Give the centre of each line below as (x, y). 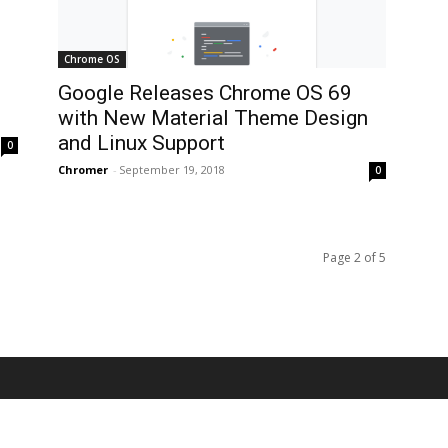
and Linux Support (141, 143)
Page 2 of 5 (354, 257)
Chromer (83, 169)
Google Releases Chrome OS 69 (205, 93)
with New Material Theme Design (213, 118)
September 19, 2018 (172, 169)
